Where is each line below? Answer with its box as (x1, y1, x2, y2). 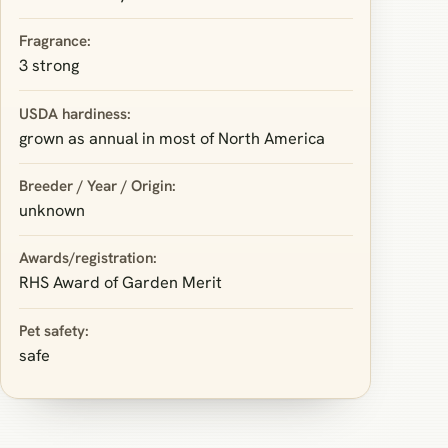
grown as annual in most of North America (18, 127, 325, 149)
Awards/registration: (18, 248, 157, 269)
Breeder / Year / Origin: (18, 176, 176, 197)
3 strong (18, 55, 79, 77)
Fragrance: (18, 31, 91, 52)
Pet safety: (18, 320, 89, 341)
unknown (18, 200, 85, 222)
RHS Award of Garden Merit (18, 272, 222, 294)
